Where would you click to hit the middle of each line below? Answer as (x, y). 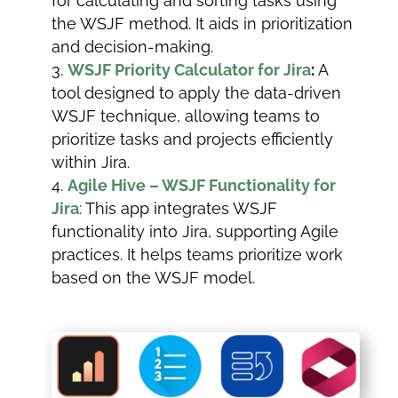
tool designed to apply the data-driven (197, 93)
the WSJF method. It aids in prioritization (203, 24)
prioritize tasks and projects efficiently (193, 139)
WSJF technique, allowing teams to (186, 116)
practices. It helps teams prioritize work (198, 255)
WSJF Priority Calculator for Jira (190, 70)
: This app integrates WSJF (179, 209)
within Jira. (91, 163)
